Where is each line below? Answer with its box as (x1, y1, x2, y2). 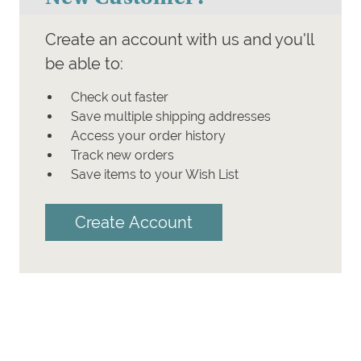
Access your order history (71, 128, 226, 144)
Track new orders (71, 147, 174, 164)
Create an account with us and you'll (45, 30, 313, 49)
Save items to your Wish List (71, 167, 239, 183)
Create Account (75, 213, 193, 232)
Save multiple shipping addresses (71, 109, 271, 125)
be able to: (45, 54, 123, 73)
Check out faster (71, 89, 168, 106)
